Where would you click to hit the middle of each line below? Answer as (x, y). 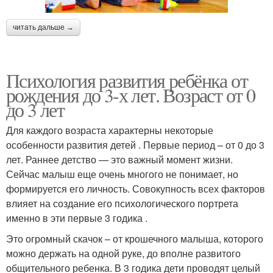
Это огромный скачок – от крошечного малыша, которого (135, 239)
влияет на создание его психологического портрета (122, 204)
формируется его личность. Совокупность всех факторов (136, 189)
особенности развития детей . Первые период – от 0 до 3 (135, 145)
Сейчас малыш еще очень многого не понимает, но (122, 174)
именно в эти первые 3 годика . (77, 218)
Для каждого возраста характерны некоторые (110, 130)
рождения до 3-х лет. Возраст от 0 (131, 95)
